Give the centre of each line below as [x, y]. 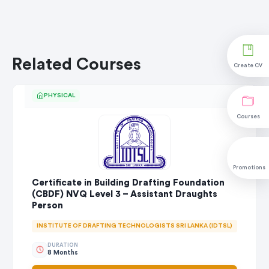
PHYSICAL [59, 95]
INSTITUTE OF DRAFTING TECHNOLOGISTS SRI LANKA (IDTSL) [134, 225]
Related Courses [77, 64]
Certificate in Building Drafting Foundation [128, 183]
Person [47, 205]
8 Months [63, 253]
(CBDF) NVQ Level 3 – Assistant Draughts [125, 194]
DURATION [63, 246]
